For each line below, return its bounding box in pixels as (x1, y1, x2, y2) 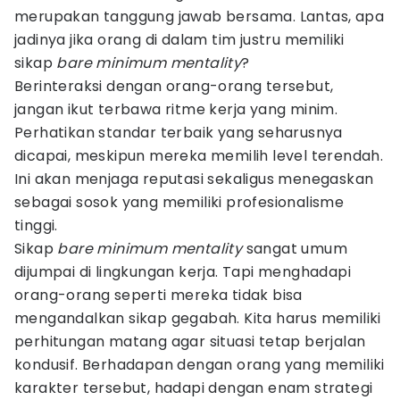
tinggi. (14, 215, 58, 236)
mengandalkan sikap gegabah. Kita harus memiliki (14, 308, 381, 329)
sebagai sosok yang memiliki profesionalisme (14, 192, 345, 212)
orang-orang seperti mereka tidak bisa (14, 285, 303, 305)
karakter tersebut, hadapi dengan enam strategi (14, 378, 373, 398)
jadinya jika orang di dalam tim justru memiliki (14, 29, 345, 50)
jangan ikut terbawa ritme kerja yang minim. (14, 99, 338, 120)
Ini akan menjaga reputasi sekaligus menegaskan (14, 169, 374, 189)
